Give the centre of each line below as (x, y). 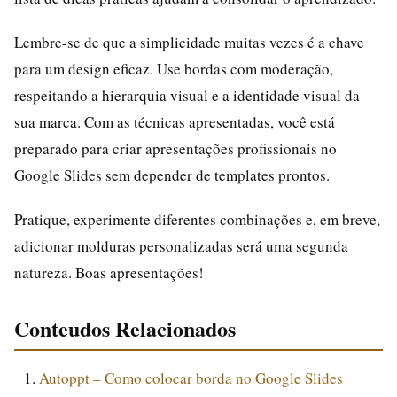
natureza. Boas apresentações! (109, 272)
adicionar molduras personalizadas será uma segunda (181, 245)
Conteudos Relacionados (125, 328)
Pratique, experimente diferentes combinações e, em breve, (197, 219)
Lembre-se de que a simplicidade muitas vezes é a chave (189, 42)
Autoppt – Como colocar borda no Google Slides (191, 378)
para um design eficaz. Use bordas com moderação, (174, 68)
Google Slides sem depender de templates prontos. (172, 175)
